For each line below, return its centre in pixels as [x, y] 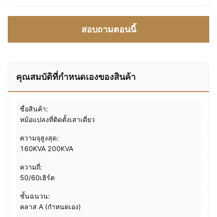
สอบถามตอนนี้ [108, 29]
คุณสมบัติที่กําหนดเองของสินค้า [76, 77]
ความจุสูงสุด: [39, 138]
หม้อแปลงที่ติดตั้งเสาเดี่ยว [57, 119]
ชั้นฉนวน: [35, 196]
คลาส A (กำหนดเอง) [50, 207]
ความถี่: [31, 167]
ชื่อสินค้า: [34, 109]
